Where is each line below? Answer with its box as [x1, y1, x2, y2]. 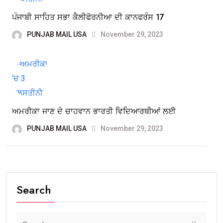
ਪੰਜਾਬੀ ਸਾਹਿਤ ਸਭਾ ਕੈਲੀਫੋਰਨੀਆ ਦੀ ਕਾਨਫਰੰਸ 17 [12, 11, 164, 23]
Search [16, 182, 51, 198]
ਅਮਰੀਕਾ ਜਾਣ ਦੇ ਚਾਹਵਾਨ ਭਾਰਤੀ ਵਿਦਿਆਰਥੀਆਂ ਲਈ [12, 106, 176, 117]
